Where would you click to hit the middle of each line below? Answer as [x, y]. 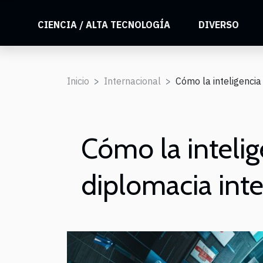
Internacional [132, 81]
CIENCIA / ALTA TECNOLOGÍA [104, 25]
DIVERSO [219, 25]
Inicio [78, 81]
